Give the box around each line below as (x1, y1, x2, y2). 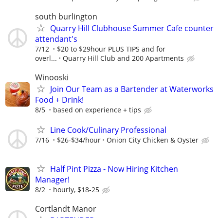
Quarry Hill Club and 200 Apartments (63, 54, 184, 63)
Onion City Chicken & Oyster (107, 135, 199, 145)
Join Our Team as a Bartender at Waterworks (50, 84, 214, 95)
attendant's (35, 34, 77, 45)
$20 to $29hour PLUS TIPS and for (57, 44, 165, 54)
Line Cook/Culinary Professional (50, 125, 166, 136)
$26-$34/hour (57, 135, 101, 145)
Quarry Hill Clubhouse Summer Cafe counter (50, 23, 214, 34)
